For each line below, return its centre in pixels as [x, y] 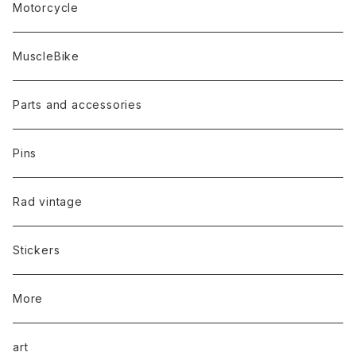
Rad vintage [48, 201]
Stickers [37, 250]
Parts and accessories [77, 104]
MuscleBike [46, 56]
